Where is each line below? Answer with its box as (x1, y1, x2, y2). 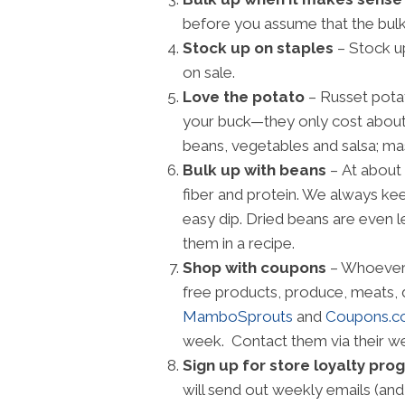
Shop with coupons (183, 259, 326, 277)
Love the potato (183, 88, 305, 106)
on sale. (183, 63, 235, 81)
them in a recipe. (183, 234, 295, 252)
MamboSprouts (183, 307, 293, 325)
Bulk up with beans (183, 161, 326, 179)
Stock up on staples (183, 39, 334, 57)
